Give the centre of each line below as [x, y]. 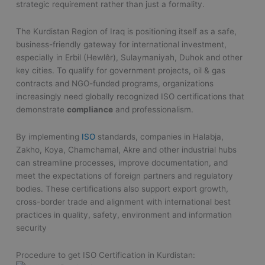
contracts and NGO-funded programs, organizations [115, 83]
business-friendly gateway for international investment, [122, 44]
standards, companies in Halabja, [160, 136]
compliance [90, 109]
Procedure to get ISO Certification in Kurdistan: [106, 255]
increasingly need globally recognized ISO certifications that [130, 96]
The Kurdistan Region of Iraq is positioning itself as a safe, [127, 31]
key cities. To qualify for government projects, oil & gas [121, 70]
